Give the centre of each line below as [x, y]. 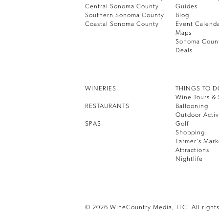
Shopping [190, 133]
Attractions [193, 150]
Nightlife [189, 159]
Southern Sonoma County [124, 15]
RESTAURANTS [107, 106]
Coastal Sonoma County [122, 24]
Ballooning [192, 106]
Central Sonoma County [122, 7]
